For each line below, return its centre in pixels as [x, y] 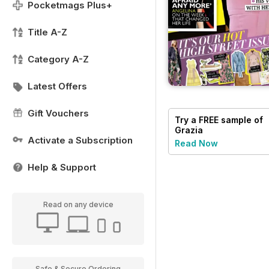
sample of [241, 120]
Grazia [189, 130]
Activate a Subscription [80, 140]
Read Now [196, 144]
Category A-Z [58, 59]
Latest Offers [57, 86]
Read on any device [78, 204]
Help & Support [62, 167]
